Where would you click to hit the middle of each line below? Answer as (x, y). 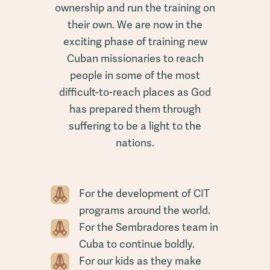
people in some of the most (135, 75)
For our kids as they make (140, 260)
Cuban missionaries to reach (135, 58)
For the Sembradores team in (148, 227)
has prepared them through (135, 108)
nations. (135, 142)
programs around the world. (144, 210)
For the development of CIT (144, 193)
